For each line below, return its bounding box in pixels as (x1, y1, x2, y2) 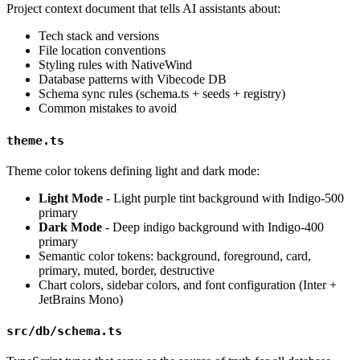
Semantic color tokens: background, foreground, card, (39, 248, 311, 263)
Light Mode (39, 190, 103, 205)
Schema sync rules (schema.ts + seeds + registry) (39, 87, 285, 101)
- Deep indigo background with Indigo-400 (102, 219, 324, 234)
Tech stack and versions (39, 29, 159, 43)
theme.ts (6, 133, 64, 148)
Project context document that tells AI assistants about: (6, 2, 280, 16)
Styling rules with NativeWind (39, 58, 192, 72)
